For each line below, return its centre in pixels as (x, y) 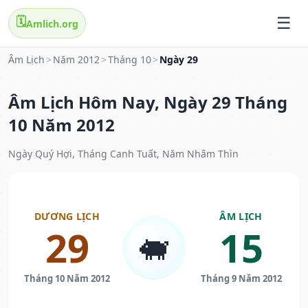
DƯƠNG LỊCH (67, 217)
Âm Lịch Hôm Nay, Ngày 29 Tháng (148, 102)
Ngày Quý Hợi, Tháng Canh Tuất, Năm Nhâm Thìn (123, 154)
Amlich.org (52, 23)
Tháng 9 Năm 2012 (241, 279)
